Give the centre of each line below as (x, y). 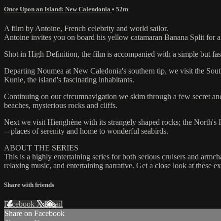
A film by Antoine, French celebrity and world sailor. (86, 28)
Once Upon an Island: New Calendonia (58, 9)
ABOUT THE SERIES (41, 147)
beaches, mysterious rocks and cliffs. (61, 105)
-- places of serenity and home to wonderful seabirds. (86, 131)
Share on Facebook (35, 214)
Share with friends (29, 185)
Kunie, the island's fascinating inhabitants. (69, 79)
